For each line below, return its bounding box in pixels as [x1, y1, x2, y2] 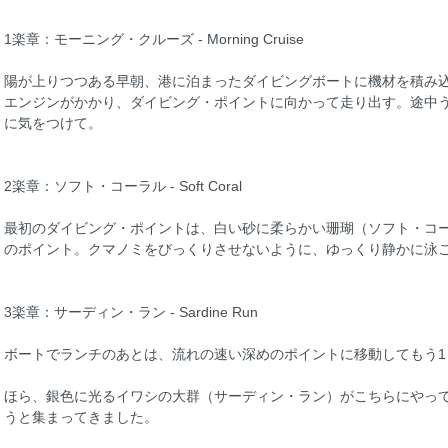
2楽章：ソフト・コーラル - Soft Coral [4, 178, 242, 195]
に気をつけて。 [4, 115, 102, 132]
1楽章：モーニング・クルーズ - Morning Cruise [4, 31, 304, 48]
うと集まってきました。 [4, 409, 158, 426]
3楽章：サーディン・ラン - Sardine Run [4, 304, 258, 321]
